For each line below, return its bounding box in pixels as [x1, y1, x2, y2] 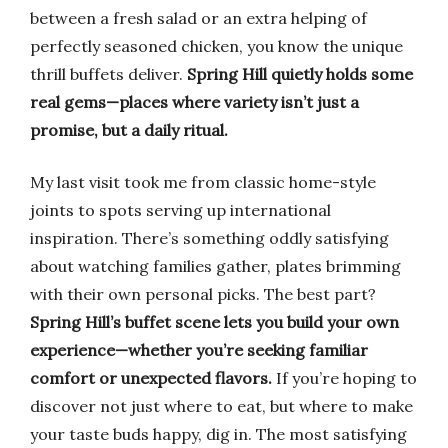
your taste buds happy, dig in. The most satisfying [30, 424, 407, 444]
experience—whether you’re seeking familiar [30, 340, 368, 360]
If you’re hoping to [272, 368, 417, 388]
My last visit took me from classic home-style [30, 172, 376, 192]
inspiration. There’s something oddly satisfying [30, 228, 389, 248]
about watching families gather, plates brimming [30, 256, 401, 276]
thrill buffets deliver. [30, 64, 187, 84]
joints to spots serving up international [30, 200, 331, 220]
